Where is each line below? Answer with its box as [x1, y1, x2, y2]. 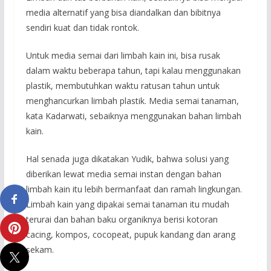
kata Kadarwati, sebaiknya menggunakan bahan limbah [25, 109, 241, 122]
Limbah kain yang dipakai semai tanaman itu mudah [25, 198, 229, 210]
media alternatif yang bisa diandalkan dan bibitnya [25, 6, 221, 18]
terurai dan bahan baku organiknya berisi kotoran [25, 213, 218, 225]
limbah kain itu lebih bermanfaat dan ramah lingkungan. [25, 183, 242, 195]
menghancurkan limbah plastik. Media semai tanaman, [25, 94, 239, 106]
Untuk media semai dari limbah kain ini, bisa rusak [25, 49, 220, 61]
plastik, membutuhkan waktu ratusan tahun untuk [25, 79, 220, 91]
